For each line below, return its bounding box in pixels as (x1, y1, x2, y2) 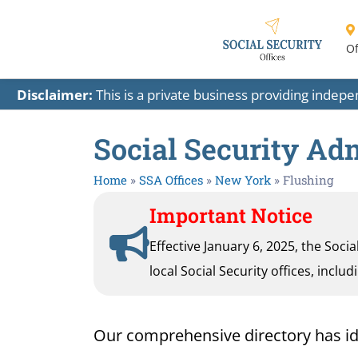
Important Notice (149, 202, 312, 229)
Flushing (283, 172, 333, 189)
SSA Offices (139, 172, 203, 189)
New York (215, 172, 271, 189)
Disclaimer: (16, 86, 93, 105)
